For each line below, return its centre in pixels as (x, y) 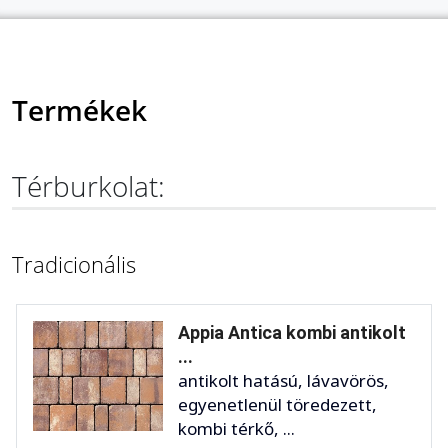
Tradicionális (74, 264)
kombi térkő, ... (236, 429)
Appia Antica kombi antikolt (292, 333)
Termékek (79, 110)
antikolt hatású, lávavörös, (283, 381)
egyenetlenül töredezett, (277, 405)
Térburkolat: (88, 186)
